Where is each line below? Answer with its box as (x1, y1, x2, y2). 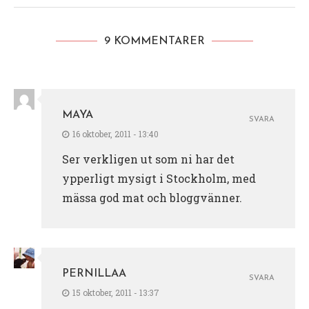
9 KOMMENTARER (104, 35, 205, 47)
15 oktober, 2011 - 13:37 (72, 286, 159, 298)
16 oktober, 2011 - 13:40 (72, 128, 159, 139)
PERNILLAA (62, 268, 126, 279)
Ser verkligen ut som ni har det (62, 151, 235, 166)
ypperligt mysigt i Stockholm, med (62, 170, 256, 186)
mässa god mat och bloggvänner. (62, 190, 242, 205)
